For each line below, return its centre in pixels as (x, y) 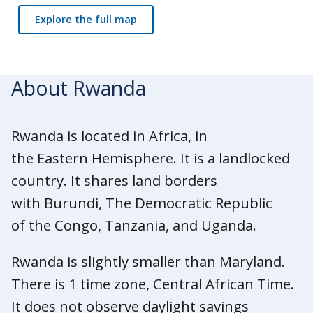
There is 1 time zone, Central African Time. (153, 283)
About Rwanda (79, 88)
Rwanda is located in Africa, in (109, 135)
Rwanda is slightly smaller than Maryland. (148, 261)
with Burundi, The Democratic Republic (142, 202)
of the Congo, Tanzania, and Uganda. (134, 225)
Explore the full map (86, 19)
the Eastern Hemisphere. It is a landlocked (151, 158)
